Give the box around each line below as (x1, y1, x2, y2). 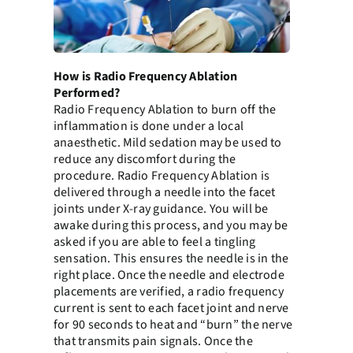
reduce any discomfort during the (53, 150, 236, 169)
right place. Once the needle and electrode (53, 266, 284, 284)
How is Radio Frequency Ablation (53, 68, 238, 86)
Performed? (53, 84, 121, 102)
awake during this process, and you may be (53, 217, 288, 235)
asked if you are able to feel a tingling (53, 233, 256, 251)
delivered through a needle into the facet (53, 184, 276, 202)
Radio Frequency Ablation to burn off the (53, 101, 277, 119)
